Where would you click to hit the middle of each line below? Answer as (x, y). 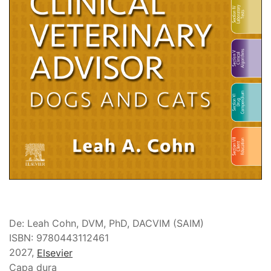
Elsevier (55, 253)
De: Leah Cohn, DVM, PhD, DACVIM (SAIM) (106, 223)
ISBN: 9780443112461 (59, 237)
